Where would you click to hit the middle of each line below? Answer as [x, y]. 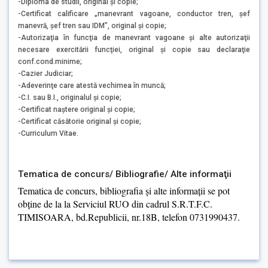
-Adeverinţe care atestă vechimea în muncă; [92, 85]
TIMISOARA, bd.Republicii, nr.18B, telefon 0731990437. [129, 217]
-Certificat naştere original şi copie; [77, 109]
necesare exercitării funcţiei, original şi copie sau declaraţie [134, 49]
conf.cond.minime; [50, 61]
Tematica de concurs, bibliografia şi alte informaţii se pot [124, 191]
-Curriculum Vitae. [48, 133]
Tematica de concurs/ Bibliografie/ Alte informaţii [125, 174]
